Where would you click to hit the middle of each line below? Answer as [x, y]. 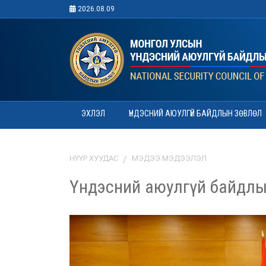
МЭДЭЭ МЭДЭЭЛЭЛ [169, 158]
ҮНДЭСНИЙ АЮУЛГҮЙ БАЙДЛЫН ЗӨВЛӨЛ [195, 113]
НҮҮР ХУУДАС [94, 158]
